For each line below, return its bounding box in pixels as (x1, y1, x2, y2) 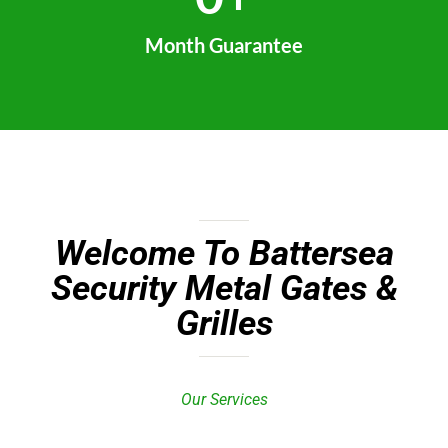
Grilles (175, 303, 273, 344)
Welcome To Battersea (54, 233, 394, 274)
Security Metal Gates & (50, 268, 398, 309)
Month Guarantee (145, 33, 303, 57)
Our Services (180, 390, 268, 409)
